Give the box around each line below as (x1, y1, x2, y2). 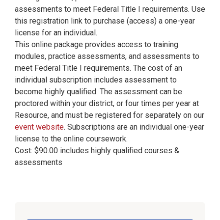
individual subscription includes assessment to (14, 75, 177, 84)
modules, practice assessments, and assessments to (14, 52, 199, 61)
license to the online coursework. (14, 134, 128, 143)
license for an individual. (14, 28, 97, 37)
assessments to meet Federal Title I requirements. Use (14, 4, 205, 14)
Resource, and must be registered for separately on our (14, 110, 204, 120)
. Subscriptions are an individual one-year (63, 122, 204, 132)
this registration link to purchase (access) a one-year (14, 16, 195, 26)
